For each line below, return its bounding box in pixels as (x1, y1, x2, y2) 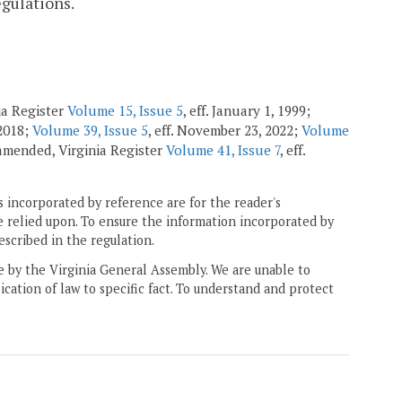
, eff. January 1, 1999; (183, 100, 310, 119)
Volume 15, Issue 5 (67, 100, 183, 119)
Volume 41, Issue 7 (166, 140, 280, 159)
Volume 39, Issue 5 (32, 120, 148, 139)
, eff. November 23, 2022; (148, 120, 301, 139)
